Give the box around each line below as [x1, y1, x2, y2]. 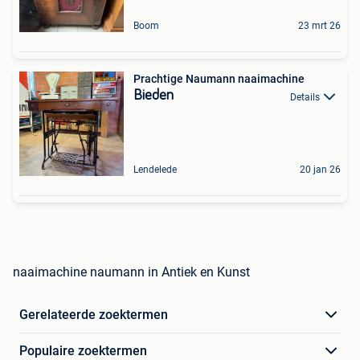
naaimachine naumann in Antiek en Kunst [13, 264, 250, 280]
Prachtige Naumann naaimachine [133, 72, 305, 86]
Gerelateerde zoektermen [19, 307, 168, 323]
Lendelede [133, 164, 177, 176]
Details [290, 91, 320, 103]
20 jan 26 [300, 164, 341, 176]
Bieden [133, 88, 174, 104]
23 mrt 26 [298, 20, 341, 32]
